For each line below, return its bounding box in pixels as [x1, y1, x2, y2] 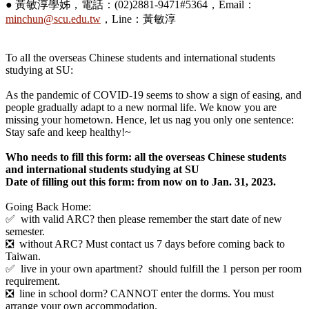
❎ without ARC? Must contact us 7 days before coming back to [6, 237, 285, 250]
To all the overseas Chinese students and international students [6, 51, 275, 63]
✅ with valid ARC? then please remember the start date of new [6, 212, 282, 225]
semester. [6, 225, 45, 237]
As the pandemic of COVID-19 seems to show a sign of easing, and [6, 88, 301, 101]
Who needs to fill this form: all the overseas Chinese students [6, 150, 286, 163]
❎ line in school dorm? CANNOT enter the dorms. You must [6, 287, 274, 299]
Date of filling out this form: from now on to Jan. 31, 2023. [6, 175, 276, 188]
